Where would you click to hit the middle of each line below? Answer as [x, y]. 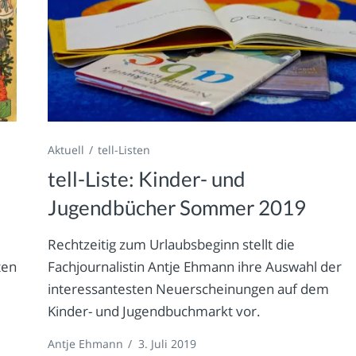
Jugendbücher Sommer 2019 [177, 208]
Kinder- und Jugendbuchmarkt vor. [155, 311]
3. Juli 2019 [168, 344]
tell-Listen [124, 150]
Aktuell [66, 150]
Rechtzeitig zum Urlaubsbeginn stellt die [172, 245]
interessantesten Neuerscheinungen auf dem [189, 289]
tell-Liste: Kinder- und [147, 179]
